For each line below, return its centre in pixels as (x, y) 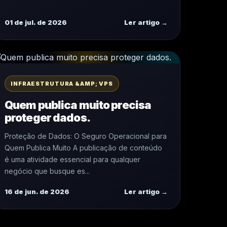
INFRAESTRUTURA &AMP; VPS (62, 84)
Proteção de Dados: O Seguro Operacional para (86, 136)
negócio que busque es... (47, 171)
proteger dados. (47, 118)
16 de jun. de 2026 (37, 192)
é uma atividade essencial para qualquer (72, 159)
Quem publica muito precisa (78, 105)
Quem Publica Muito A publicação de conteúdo (83, 148)
